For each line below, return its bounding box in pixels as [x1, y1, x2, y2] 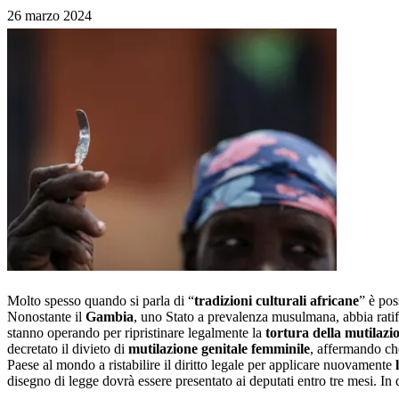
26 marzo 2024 [7, 7, 92, 23]
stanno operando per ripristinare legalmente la [7, 324, 265, 340]
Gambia [85, 308, 134, 324]
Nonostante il [7, 308, 85, 324]
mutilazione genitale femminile [128, 340, 310, 356]
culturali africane [256, 292, 359, 308]
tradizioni [194, 292, 252, 308]
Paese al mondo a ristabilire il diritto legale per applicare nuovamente [7, 356, 395, 372]
